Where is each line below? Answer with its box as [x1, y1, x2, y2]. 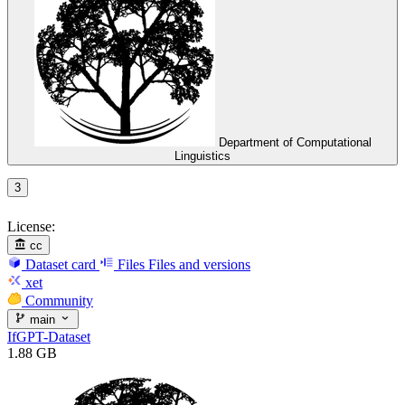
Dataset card [25, 256, 96, 272]
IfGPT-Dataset [7, 329, 90, 345]
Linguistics [174, 149, 231, 164]
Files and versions [148, 256, 250, 272]
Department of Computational [218, 136, 372, 150]
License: [7, 218, 55, 234]
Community [25, 292, 93, 308]
